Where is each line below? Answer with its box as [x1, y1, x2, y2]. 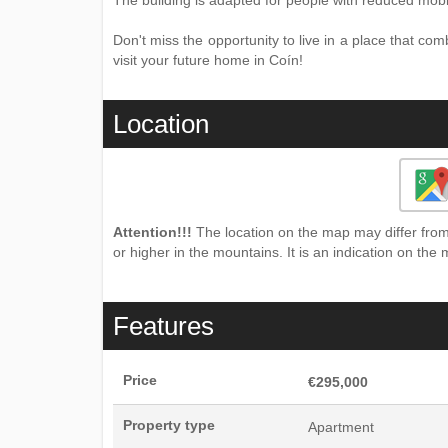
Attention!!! [113, 224, 192, 240]
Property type [123, 417, 215, 433]
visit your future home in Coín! [113, 52, 303, 68]
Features [113, 311, 214, 341]
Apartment [307, 419, 374, 435]
